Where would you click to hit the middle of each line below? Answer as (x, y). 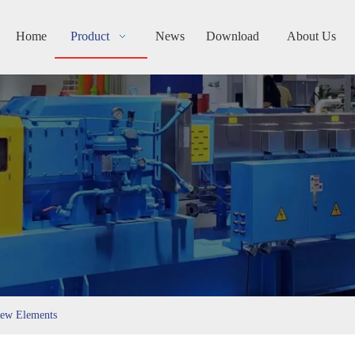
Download (233, 36)
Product (92, 36)
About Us (311, 36)
